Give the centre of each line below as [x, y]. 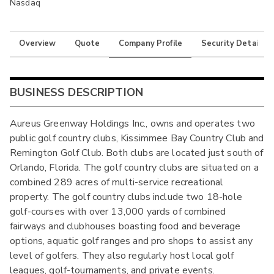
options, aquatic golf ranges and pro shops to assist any [131, 241]
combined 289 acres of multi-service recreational [117, 183]
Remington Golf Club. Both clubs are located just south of [137, 153]
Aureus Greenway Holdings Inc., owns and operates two [132, 124]
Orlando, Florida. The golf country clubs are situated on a [134, 168]
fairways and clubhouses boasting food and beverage [125, 227]
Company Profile [150, 44]
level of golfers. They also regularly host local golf [122, 256]
